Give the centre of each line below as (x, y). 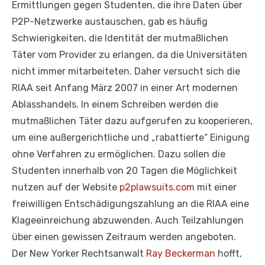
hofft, (229, 253)
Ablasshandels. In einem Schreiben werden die (115, 104)
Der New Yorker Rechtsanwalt (79, 253)
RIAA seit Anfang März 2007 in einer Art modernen (125, 88)
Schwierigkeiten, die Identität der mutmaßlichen (120, 38)
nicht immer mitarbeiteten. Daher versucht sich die (126, 71)
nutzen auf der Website (66, 187)
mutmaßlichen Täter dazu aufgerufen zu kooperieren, (132, 121)
